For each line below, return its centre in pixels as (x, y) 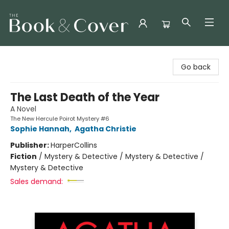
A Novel (23, 109)
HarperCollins (74, 145)
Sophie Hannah (40, 129)
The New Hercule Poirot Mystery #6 (60, 119)
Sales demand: (37, 181)
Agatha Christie (106, 129)
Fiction (24, 156)
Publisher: (30, 145)
